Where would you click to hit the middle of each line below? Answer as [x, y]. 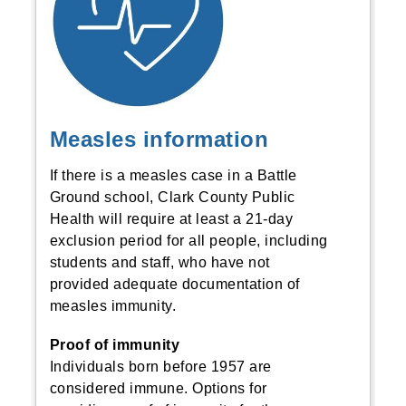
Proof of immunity [115, 345]
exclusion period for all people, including [188, 241]
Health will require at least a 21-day [171, 219]
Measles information [159, 139]
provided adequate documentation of [174, 284]
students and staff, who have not [159, 262]
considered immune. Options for [158, 388]
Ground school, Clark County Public [172, 197]
